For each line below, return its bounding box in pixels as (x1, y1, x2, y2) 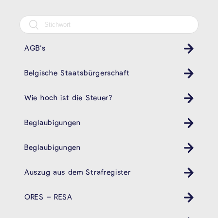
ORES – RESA (24, 192, 73, 201)
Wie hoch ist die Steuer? (24, 92, 112, 102)
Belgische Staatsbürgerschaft (24, 68, 130, 77)
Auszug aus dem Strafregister (24, 167, 131, 176)
